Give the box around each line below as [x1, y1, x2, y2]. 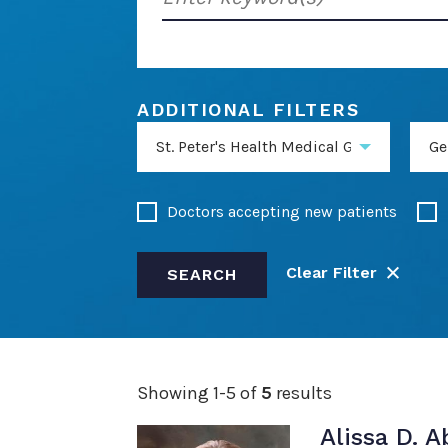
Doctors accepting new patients [167, 202, 397, 221]
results [272, 382, 332, 404]
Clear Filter [286, 262, 382, 282]
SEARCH [167, 265, 237, 284]
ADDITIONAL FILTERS [137, 99, 359, 120]
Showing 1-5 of [137, 382, 261, 404]
